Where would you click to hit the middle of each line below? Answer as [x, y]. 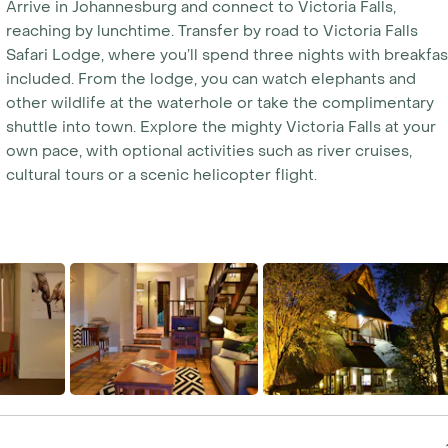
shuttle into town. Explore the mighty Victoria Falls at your [220, 126]
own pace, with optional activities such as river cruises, [208, 150]
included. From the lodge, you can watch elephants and [210, 78]
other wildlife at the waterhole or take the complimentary [219, 102]
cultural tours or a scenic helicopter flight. [161, 174]
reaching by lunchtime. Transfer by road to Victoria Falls [211, 30]
